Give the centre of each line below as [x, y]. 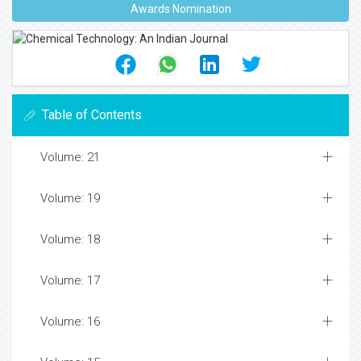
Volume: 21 [70, 157]
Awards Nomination [180, 9]
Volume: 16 [70, 322]
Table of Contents [92, 115]
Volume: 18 [70, 239]
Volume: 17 [70, 280]
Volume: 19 [70, 198]
